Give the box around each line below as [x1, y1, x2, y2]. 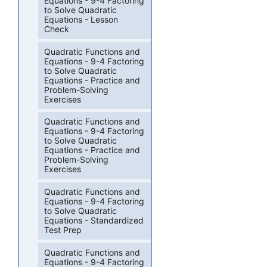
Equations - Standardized [44, 215, 144, 226]
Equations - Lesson [44, 14, 119, 25]
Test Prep [44, 225, 82, 235]
